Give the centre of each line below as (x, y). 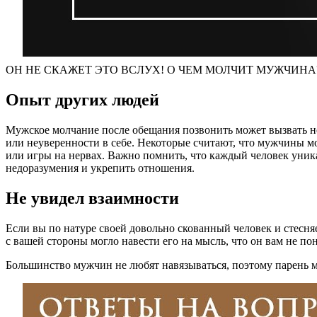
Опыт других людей (82, 100)
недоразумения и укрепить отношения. (100, 168)
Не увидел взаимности (92, 198)
